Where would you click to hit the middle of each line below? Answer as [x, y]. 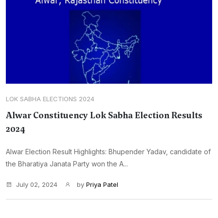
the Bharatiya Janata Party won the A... [67, 164]
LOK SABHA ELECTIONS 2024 [50, 99]
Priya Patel [102, 184]
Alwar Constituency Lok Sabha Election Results [104, 115]
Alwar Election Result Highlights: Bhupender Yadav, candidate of [108, 152]
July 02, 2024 [37, 184]
